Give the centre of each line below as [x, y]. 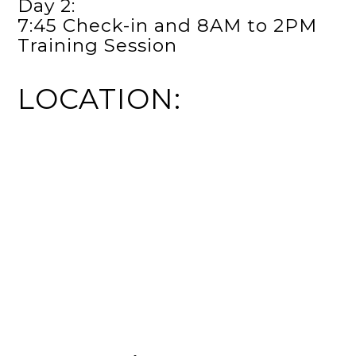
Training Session [98, 45]
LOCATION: [100, 99]
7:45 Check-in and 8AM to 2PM [168, 25]
